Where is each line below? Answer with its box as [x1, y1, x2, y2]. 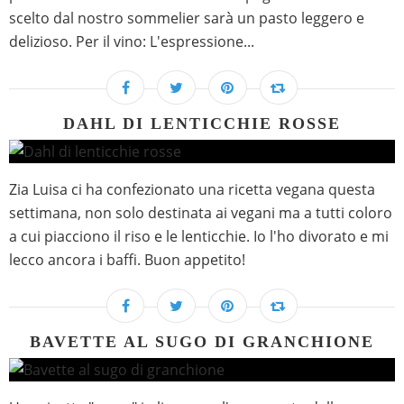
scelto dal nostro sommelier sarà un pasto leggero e [9, 8, 364, 29]
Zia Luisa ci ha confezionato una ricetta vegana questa [9, 179, 375, 200]
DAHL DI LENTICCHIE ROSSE [63, 115, 341, 133]
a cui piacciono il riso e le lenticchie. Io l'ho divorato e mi [9, 226, 389, 247]
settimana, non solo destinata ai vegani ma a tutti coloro [9, 203, 392, 224]
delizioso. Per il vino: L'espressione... [9, 32, 254, 52]
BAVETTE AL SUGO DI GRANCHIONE [30, 333, 374, 352]
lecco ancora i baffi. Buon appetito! [9, 250, 245, 271]
